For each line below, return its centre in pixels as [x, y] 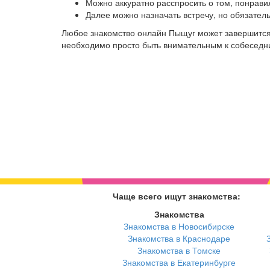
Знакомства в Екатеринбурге [179, 262]
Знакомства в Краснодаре [179, 238]
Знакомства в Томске [179, 250]
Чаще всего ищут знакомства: [177, 196]
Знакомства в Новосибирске [179, 226]
